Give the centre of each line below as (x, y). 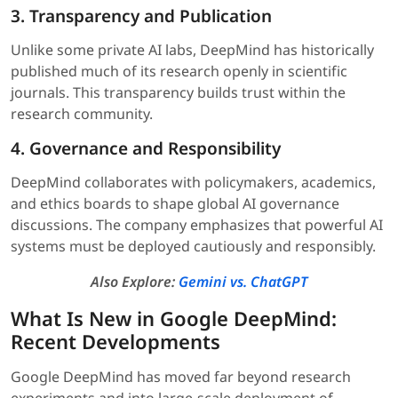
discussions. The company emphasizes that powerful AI (197, 225)
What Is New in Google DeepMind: (174, 318)
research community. (82, 114)
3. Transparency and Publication (141, 16)
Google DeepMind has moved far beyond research (181, 377)
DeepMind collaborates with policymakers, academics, (193, 183)
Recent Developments (115, 342)
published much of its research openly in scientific (179, 72)
